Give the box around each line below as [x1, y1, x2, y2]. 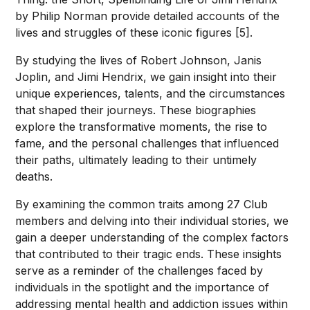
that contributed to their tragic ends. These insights [15, 247, 282, 261]
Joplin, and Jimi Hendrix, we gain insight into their [15, 70, 277, 84]
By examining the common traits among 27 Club [15, 197, 268, 211]
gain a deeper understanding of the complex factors [15, 230, 289, 244]
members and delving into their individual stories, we [15, 214, 289, 228]
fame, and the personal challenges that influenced [15, 136, 280, 150]
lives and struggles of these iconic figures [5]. [15, 26, 253, 39]
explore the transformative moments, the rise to [15, 120, 268, 134]
